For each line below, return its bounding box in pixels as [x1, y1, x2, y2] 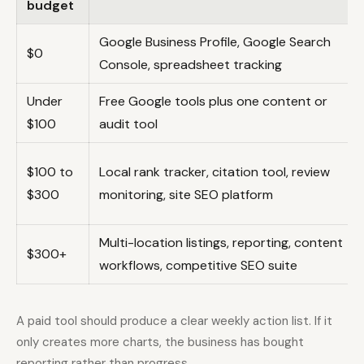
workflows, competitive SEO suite [99, 257, 297, 275]
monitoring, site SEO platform [99, 186, 273, 204]
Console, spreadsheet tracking [99, 56, 282, 74]
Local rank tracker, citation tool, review [99, 163, 330, 181]
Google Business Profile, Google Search [99, 33, 331, 51]
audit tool [99, 115, 158, 133]
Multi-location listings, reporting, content [99, 234, 343, 252]
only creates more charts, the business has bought [16, 334, 304, 351]
